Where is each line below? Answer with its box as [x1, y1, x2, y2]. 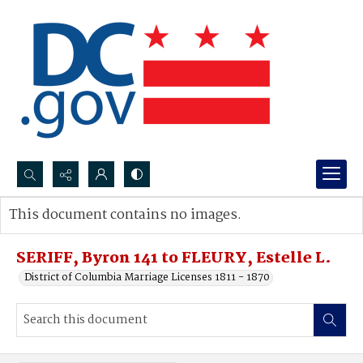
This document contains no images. [9, 204, 241, 226]
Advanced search [25, 223, 109, 240]
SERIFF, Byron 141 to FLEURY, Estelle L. [16, 246, 331, 271]
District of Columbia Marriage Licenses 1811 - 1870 [24, 269, 270, 286]
